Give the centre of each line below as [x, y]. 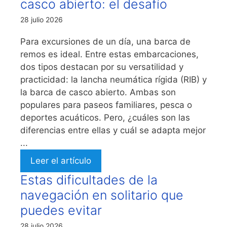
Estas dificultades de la [89, 180]
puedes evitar [61, 210]
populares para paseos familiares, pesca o [106, 105]
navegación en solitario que [102, 195]
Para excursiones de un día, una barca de [105, 41]
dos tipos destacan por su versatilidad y [102, 67]
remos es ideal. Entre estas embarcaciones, [109, 54]
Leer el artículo [61, 160]
